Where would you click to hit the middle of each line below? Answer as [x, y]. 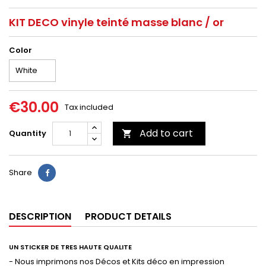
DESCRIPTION [40, 217]
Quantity [28, 134]
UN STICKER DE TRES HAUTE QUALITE [70, 247]
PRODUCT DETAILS [128, 217]
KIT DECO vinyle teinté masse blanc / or [116, 23]
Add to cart [166, 134]
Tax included [89, 107]
